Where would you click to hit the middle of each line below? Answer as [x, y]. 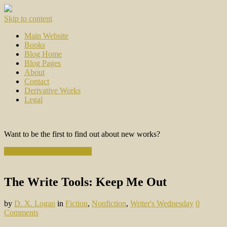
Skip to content [28, 18]
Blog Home [43, 54]
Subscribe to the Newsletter [48, 151]
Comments [21, 212]
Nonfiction [109, 203]
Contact [37, 81]
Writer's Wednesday [162, 203]
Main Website [46, 36]
